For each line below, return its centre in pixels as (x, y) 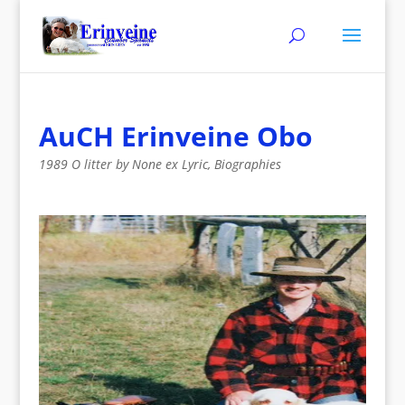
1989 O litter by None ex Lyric (123, 164)
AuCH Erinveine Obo (175, 136)
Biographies (247, 164)
